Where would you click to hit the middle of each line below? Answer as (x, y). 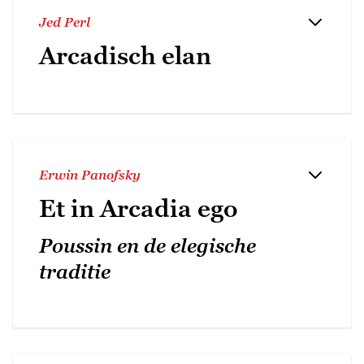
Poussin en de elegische (147, 245)
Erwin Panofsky (90, 174)
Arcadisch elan (125, 55)
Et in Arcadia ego (139, 208)
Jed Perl (65, 22)
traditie (75, 271)
